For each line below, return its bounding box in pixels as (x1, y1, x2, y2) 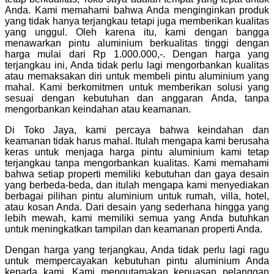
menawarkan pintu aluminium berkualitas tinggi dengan (5, 38, 269, 49)
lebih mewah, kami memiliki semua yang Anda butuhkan (5, 213, 269, 224)
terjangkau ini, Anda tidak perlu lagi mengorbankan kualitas (5, 60, 269, 71)
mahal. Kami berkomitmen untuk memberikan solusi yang (5, 82, 269, 93)
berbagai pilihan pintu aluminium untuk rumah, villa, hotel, (5, 191, 269, 202)
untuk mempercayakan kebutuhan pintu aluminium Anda (5, 256, 269, 267)
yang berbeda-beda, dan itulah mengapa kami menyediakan (5, 180, 269, 191)
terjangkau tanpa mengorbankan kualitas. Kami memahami (5, 158, 269, 169)
